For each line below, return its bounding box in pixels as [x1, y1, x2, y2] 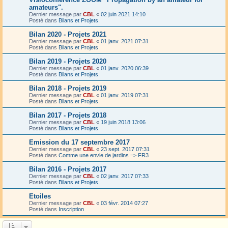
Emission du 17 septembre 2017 [29, 138, 130, 146]
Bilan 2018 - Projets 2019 [29, 84, 106, 92]
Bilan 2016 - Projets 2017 [29, 165, 106, 173]
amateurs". [29, 3, 63, 11]
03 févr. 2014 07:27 [101, 199, 148, 206]
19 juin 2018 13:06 [101, 119, 146, 125]
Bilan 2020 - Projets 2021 [29, 30, 106, 38]
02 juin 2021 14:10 [101, 11, 146, 17]
